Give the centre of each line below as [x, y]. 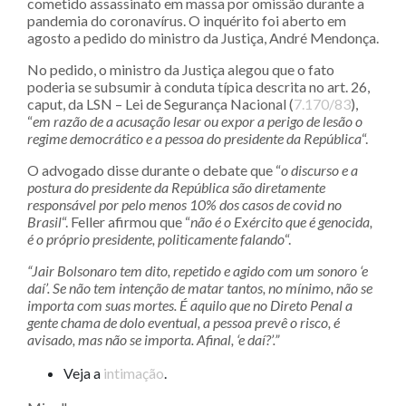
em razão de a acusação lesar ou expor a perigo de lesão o [198, 121]
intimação [134, 372]
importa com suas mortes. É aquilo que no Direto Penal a [190, 304]
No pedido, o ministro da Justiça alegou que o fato [181, 69]
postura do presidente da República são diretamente [176, 187]
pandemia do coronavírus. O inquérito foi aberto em [187, 20]
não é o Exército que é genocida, [281, 221]
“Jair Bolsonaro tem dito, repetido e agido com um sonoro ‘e [198, 270]
